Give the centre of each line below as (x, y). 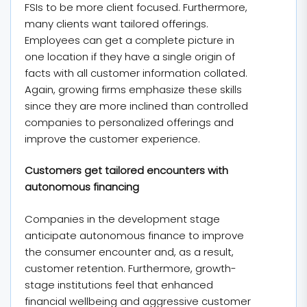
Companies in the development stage (122, 219)
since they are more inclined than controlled (136, 106)
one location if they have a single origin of (130, 56)
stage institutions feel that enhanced (119, 284)
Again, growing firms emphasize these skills (133, 89)
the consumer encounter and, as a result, (129, 251)
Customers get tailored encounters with (126, 170)
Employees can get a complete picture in (130, 40)
